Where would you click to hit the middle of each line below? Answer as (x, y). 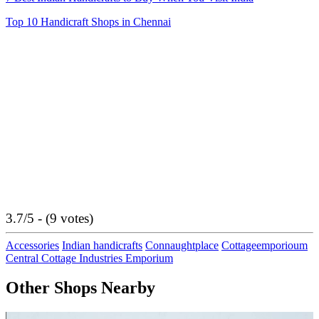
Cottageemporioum (265, 245)
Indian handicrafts (102, 245)
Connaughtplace (182, 245)
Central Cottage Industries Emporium (89, 258)
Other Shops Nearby (80, 288)
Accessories (32, 245)
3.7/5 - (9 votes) (49, 218)
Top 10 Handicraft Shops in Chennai (88, 21)
